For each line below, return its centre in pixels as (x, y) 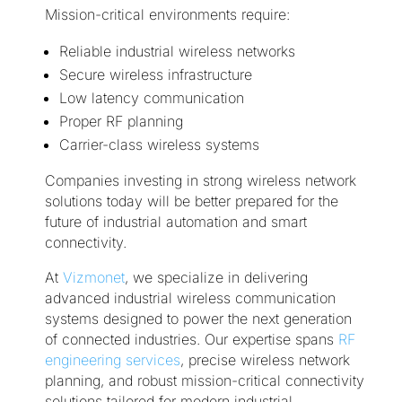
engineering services (112, 360)
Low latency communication (151, 98)
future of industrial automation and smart (175, 222)
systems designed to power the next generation (198, 319)
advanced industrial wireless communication (190, 298)
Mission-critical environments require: (167, 15)
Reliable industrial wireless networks (177, 52)
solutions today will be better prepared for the (191, 201)
